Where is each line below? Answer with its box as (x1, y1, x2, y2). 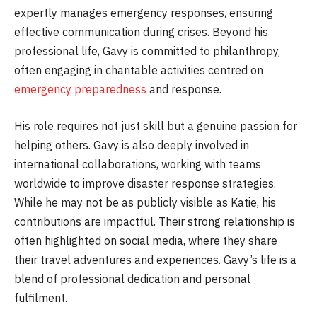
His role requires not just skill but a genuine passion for (14, 118, 297, 133)
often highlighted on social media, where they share (14, 233, 277, 248)
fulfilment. (14, 290, 67, 305)
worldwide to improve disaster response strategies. (14, 175, 276, 190)
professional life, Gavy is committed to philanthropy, (14, 43, 280, 58)
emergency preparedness (14, 81, 146, 96)
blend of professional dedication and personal (14, 271, 250, 286)
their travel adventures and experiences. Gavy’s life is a (14, 252, 296, 267)
